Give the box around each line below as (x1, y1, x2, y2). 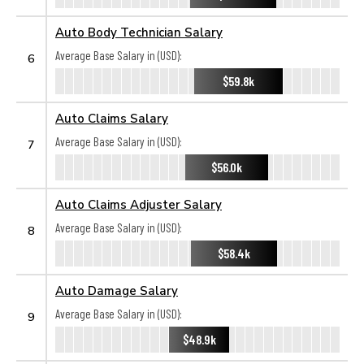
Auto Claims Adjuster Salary (55, 197, 222, 211)
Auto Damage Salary (55, 283, 178, 297)
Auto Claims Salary (55, 110, 168, 125)
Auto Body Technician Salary (55, 24, 223, 39)
